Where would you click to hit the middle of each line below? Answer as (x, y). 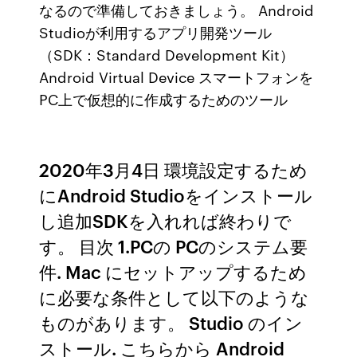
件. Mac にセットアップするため (173, 271)
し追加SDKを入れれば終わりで (166, 220)
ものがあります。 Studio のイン (171, 322)
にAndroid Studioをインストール (176, 195)
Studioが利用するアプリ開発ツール (156, 32)
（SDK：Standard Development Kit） (167, 54)
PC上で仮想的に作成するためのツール (164, 99)
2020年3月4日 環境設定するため (174, 169)
